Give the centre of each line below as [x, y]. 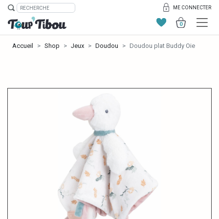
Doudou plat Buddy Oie [162, 46]
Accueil [23, 46]
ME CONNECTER [192, 7]
